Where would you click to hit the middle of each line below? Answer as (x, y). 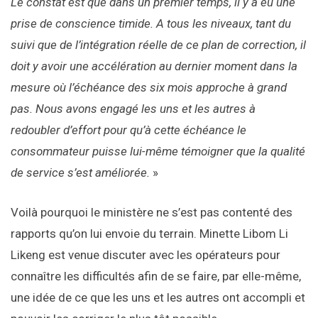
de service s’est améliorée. (80, 173)
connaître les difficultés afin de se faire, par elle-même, (156, 276)
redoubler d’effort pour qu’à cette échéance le (128, 130)
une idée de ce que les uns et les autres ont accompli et (158, 298)
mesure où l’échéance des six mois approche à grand (149, 88)
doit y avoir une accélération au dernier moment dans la (154, 66)
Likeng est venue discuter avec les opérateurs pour (146, 255)
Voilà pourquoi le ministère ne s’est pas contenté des (152, 213)
